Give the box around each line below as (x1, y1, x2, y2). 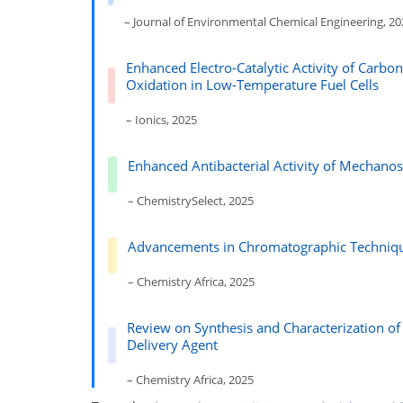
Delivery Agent (127, 336, 219, 354)
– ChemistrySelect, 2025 (128, 193, 254, 209)
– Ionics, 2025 (125, 112, 197, 128)
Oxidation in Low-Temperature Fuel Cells (125, 76, 379, 94)
